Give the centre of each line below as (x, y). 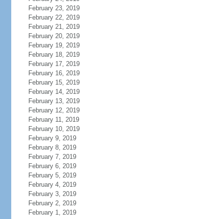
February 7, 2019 (52, 157)
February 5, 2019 (52, 175)
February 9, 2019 (52, 138)
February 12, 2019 (54, 110)
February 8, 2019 (52, 147)
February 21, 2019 (54, 27)
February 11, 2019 (54, 120)
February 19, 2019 (54, 45)
